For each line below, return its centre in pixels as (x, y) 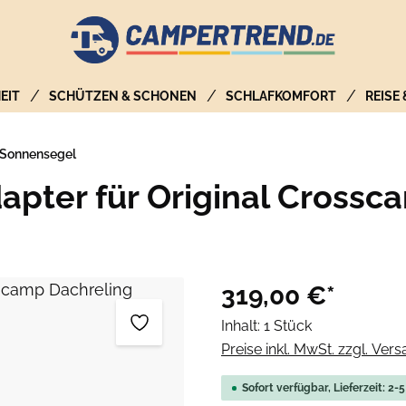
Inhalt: (242, 326)
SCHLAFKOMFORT (281, 96)
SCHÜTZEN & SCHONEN (123, 96)
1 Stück (288, 326)
